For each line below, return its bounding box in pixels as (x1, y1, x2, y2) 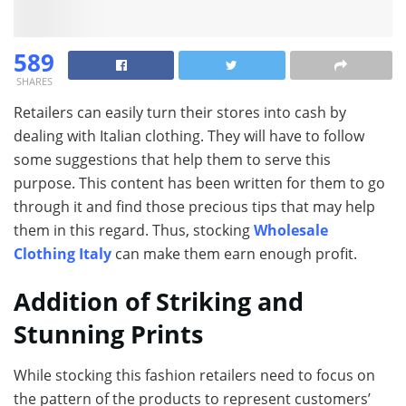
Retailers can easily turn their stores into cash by (14, 101, 346, 122)
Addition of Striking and (14, 285, 304, 319)
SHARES (15, 73, 53, 88)
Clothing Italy (14, 243, 115, 264)
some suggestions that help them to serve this (14, 149, 331, 169)
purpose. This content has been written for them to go (14, 172, 385, 193)
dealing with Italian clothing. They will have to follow (14, 125, 364, 146)
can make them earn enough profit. (115, 243, 361, 264)
